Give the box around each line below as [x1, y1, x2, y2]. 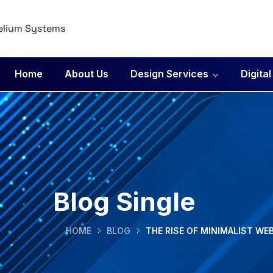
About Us [65, 68, 108, 80]
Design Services [130, 68, 208, 80]
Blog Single [53, 186, 196, 218]
